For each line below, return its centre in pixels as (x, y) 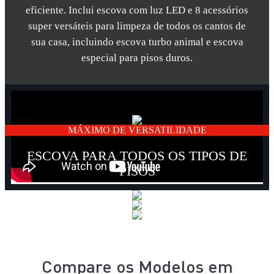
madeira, (223, 202)
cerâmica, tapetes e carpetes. (137, 213)
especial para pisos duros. (137, 57)
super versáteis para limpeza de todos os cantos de (137, 26)
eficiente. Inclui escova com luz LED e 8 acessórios (137, 10)
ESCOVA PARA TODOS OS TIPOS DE (137, 155)
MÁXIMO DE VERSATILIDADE (137, 130)
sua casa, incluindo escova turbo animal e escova (137, 42)
